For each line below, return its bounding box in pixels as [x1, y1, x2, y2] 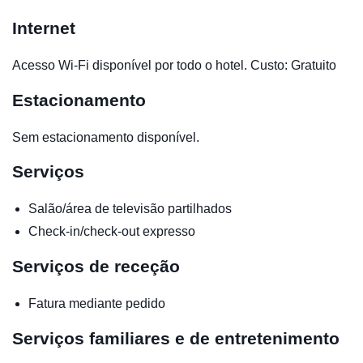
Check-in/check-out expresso [28, 224, 195, 238]
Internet [12, 18, 75, 37]
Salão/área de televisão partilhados [28, 201, 232, 216]
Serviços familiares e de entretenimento [12, 328, 340, 348]
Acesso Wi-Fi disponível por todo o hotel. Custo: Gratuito [12, 58, 336, 72]
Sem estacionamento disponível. [12, 130, 199, 144]
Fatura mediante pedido [28, 296, 165, 310]
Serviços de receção [12, 256, 180, 275]
